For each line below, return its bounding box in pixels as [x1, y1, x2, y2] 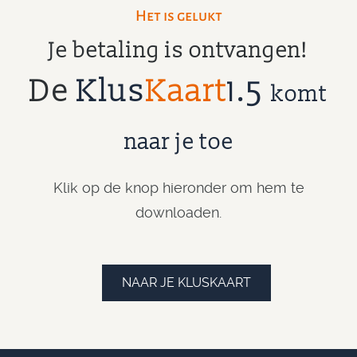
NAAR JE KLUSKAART [122, 275, 251, 290]
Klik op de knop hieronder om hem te [53, 179, 304, 196]
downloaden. [135, 204, 222, 221]
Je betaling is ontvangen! [49, 37, 308, 65]
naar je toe [124, 128, 233, 156]
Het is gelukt [135, 8, 222, 24]
